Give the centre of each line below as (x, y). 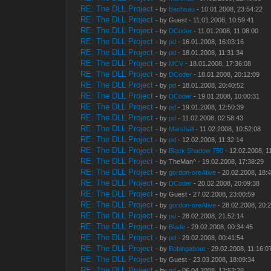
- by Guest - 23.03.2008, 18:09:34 (205, 260)
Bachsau (182, 9)
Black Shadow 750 (196, 151)
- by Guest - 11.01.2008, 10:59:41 (205, 20)
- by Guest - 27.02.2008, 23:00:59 (205, 194)
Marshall (181, 129)
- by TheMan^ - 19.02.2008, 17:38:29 (210, 162)
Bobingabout (187, 249)
